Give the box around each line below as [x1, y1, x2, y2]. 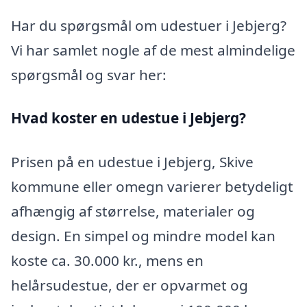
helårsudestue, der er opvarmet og [11, 275, 248, 295]
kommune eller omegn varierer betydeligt [11, 177, 293, 197]
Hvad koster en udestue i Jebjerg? [11, 108, 246, 128]
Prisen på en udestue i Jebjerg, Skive [11, 152, 254, 172]
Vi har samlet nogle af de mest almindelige [11, 40, 295, 60]
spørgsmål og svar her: [11, 64, 167, 84]
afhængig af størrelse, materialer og [11, 201, 255, 221]
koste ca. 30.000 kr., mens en [11, 251, 204, 271]
